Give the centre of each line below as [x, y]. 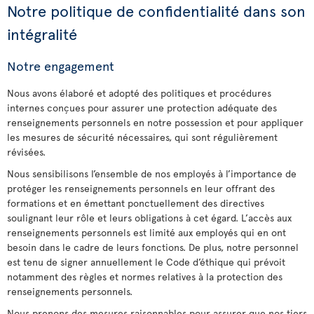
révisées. [26, 152]
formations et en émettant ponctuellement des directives [136, 203]
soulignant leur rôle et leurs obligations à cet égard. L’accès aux [149, 218]
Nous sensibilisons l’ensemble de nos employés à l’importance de [152, 173]
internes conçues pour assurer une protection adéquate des [142, 108]
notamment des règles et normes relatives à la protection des [145, 277]
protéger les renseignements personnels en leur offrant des [141, 188]
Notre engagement [61, 66]
